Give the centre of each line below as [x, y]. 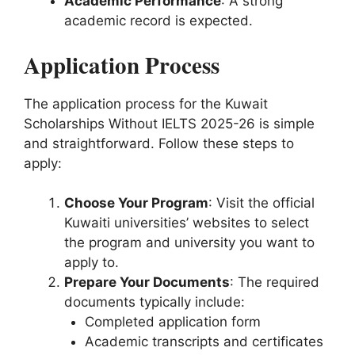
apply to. [92, 263]
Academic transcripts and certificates [204, 342]
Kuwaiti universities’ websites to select [187, 223]
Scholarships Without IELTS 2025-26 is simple [169, 123]
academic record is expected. [158, 21]
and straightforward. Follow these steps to [159, 143]
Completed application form [172, 322]
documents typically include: [155, 302]
